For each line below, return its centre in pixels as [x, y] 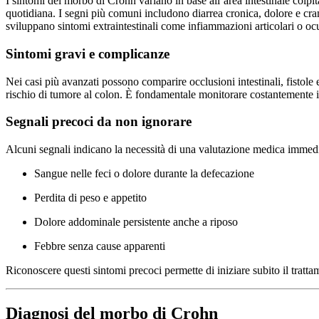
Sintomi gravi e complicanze [88, 53]
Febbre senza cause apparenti [100, 246]
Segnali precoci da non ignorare [99, 122]
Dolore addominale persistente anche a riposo [136, 222]
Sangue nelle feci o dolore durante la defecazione [144, 174]
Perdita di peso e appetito [90, 198]
